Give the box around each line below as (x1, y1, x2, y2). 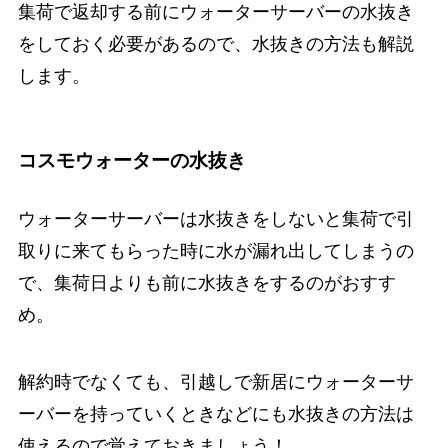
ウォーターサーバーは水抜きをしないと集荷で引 (17, 208, 414, 229)
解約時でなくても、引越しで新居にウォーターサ (17, 372, 414, 393)
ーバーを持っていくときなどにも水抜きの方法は (17, 404, 414, 425)
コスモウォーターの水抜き (17, 150, 246, 172)
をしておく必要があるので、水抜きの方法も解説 (17, 33, 414, 54)
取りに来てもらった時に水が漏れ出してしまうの (17, 240, 414, 261)
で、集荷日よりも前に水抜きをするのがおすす (17, 272, 396, 293)
